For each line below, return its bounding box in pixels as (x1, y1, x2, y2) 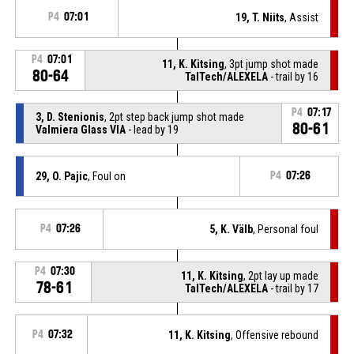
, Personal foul (253, 222, 319, 235)
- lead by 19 (125, 122, 179, 136)
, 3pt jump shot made (224, 57, 319, 70)
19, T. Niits (235, 10, 285, 24)
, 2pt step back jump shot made (104, 110, 244, 123)
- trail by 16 (268, 70, 319, 83)
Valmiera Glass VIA (35, 122, 126, 136)
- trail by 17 (268, 281, 319, 295)
